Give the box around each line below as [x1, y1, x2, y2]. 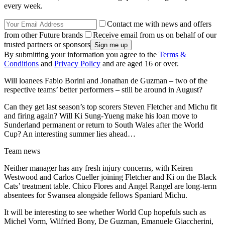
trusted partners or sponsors [4, 40, 90, 49]
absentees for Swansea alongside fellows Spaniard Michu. [4, 190, 187, 199]
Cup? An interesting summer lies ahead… [4, 129, 136, 138]
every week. [4, 1, 43, 10]
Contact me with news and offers [107, 19, 211, 28]
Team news [4, 146, 40, 155]
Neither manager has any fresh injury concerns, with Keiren [4, 163, 193, 172]
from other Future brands [4, 30, 83, 39]
